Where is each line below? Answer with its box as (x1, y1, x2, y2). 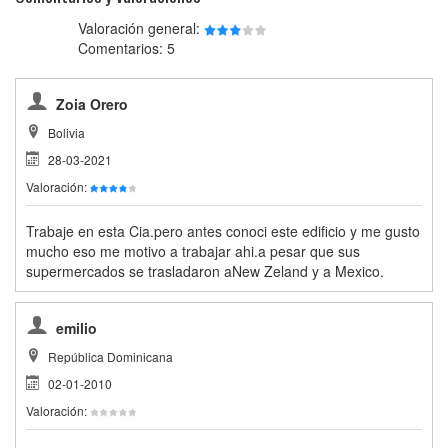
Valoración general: (77, 17, 204, 38)
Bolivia (48, 123, 85, 141)
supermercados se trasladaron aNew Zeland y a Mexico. (26, 260, 384, 281)
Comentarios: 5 (77, 37, 175, 58)
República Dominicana (48, 347, 173, 365)
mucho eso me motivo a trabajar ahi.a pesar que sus (26, 240, 360, 261)
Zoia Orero (56, 93, 128, 114)
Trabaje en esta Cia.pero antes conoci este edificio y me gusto (26, 220, 420, 241)
